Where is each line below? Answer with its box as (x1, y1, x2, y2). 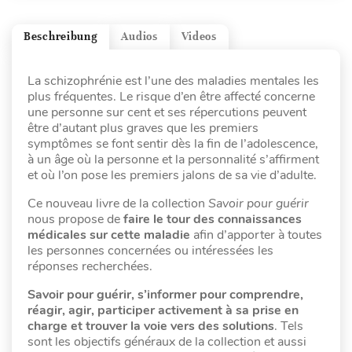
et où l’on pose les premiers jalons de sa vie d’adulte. (27, 166, 317, 184)
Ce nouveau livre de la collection (27, 194, 208, 212)
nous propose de (27, 210, 123, 228)
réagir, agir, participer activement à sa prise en (27, 301, 299, 319)
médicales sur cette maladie (27, 225, 193, 244)
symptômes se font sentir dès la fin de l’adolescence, (27, 134, 318, 152)
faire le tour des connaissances (123, 210, 302, 228)
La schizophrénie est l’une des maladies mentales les (27, 71, 319, 90)
